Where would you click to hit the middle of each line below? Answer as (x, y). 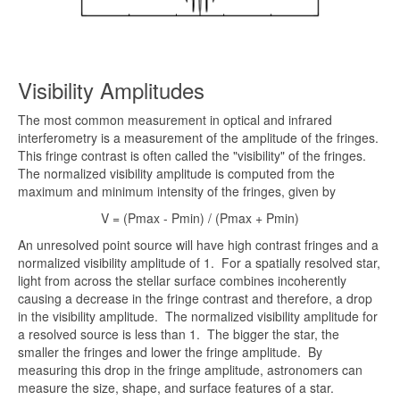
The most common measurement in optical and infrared (175, 120)
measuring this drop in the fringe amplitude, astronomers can (190, 370)
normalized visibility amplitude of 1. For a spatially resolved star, (199, 263)
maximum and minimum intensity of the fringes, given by (177, 192)
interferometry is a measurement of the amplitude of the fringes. (200, 138)
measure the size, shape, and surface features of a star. (176, 388)
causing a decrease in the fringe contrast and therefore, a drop (195, 299)
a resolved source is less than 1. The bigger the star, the (179, 334)
